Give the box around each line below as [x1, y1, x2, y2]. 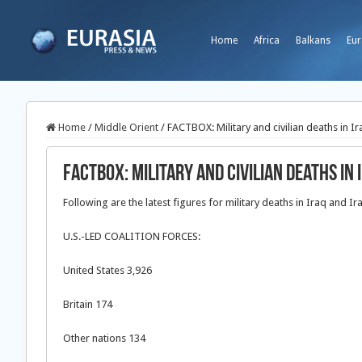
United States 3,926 [63, 264, 152, 276]
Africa [254, 35, 280, 46]
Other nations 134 [63, 332, 145, 344]
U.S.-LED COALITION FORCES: [63, 230, 200, 242]
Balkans [296, 35, 330, 46]
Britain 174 [63, 298, 112, 310]
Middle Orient [95, 121, 158, 133]
